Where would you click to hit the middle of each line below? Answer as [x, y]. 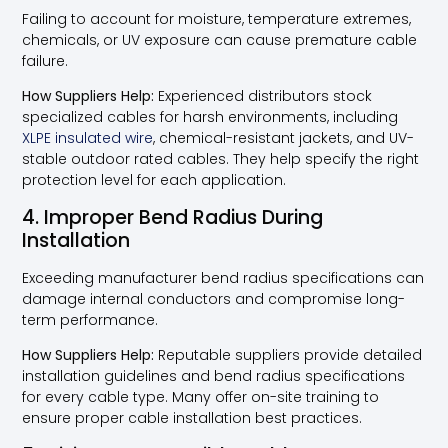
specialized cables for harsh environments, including [210, 117]
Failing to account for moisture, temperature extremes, [217, 19]
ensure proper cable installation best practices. [192, 418]
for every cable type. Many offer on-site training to [201, 397]
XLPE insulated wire [88, 138]
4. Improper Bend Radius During [173, 217]
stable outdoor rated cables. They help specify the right [221, 159]
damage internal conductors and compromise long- [214, 298]
